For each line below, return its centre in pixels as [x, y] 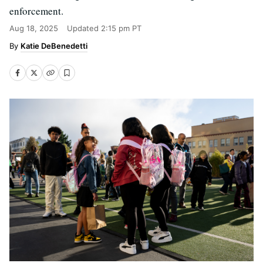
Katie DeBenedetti [54, 46]
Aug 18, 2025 [34, 28]
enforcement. [36, 11]
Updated [84, 28]
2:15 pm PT [121, 28]
